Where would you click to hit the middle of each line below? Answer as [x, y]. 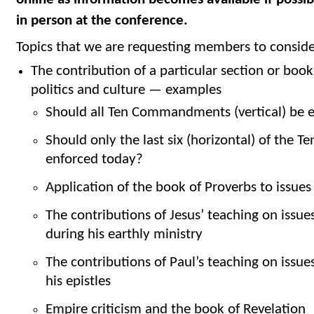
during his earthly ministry [124, 235]
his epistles [78, 282]
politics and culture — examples [126, 90]
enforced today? [94, 160]
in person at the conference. [102, 21]
